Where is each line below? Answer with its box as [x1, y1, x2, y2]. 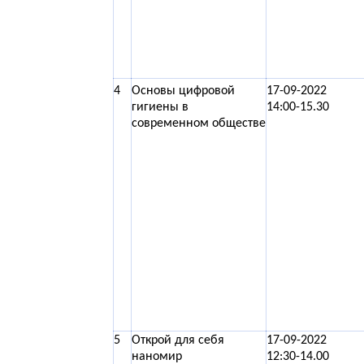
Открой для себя [132, 334, 224, 347]
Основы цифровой [132, 84, 235, 97]
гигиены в [132, 101, 188, 114]
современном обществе [132, 117, 266, 130]
